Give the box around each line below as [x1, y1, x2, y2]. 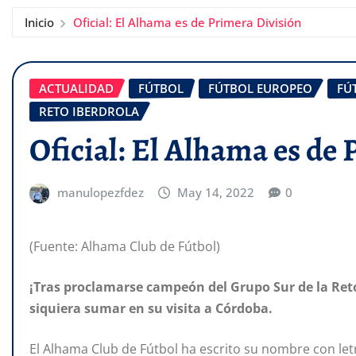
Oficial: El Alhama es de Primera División [72, 14, 301, 30]
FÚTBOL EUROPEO [208, 80, 312, 96]
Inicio [25, 14, 54, 30]
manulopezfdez [56, 184, 144, 200]
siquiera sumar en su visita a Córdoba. [29, 300, 273, 318]
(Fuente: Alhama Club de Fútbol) [29, 238, 220, 256]
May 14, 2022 [177, 184, 255, 200]
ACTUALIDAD [39, 80, 114, 96]
